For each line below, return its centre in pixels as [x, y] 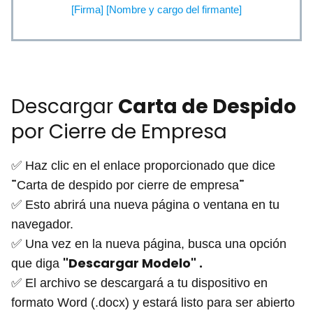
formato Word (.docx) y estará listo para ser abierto [153, 302]
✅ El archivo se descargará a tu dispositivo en [139, 283]
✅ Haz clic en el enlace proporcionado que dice [143, 165]
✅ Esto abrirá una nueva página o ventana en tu [145, 204]
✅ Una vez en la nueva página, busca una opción [149, 243]
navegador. [42, 224]
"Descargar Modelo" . [133, 263]
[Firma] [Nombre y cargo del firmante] [156, 9]
